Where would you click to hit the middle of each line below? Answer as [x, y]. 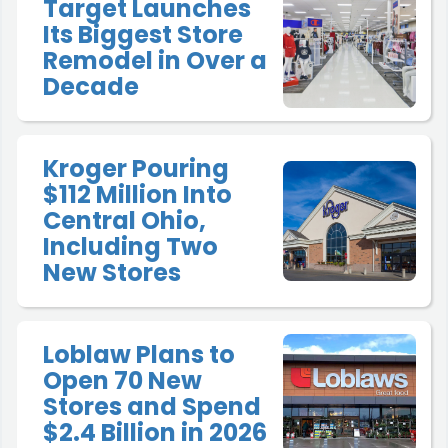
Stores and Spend [152, 407]
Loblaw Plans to [139, 355]
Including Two [130, 247]
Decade [91, 87]
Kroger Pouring [136, 169]
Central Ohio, [124, 221]
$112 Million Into [137, 195]
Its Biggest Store [143, 35]
